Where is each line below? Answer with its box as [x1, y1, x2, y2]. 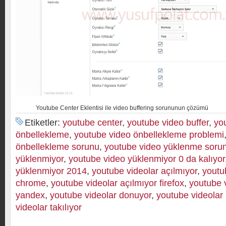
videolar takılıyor [16, 202, 82, 212]
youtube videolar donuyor [50, 190, 151, 200]
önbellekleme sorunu [16, 141, 99, 152]
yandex [16, 190, 45, 200]
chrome [16, 178, 46, 188]
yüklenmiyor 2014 [16, 165, 87, 176]
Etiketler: [25, 117, 63, 128]
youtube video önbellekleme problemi [74, 129, 224, 140]
